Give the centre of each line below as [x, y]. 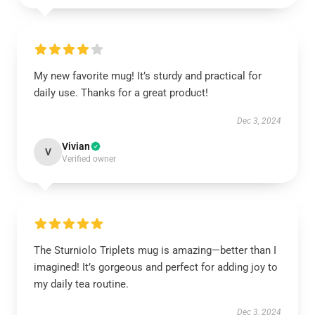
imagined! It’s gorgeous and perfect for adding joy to [156, 267]
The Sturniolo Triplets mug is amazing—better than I [155, 250]
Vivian [76, 146]
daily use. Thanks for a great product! [121, 93]
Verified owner [89, 159]
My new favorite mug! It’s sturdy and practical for [148, 76]
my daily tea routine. [81, 284]
